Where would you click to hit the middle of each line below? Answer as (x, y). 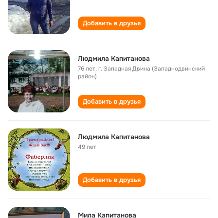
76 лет (87, 69)
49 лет (87, 147)
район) (87, 76)
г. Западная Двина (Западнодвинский (152, 69)
